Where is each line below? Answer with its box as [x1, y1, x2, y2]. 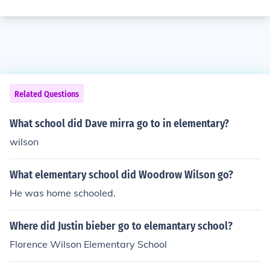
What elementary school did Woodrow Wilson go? [10, 168, 233, 181]
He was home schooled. [10, 187, 116, 199]
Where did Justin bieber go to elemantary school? [10, 219, 233, 233]
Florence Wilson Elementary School [10, 238, 167, 250]
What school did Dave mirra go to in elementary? [10, 117, 229, 130]
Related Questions [14, 89, 79, 99]
